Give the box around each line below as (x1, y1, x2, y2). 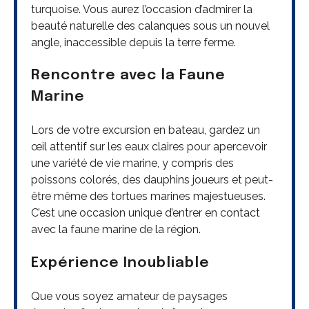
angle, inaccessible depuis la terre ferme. (31, 35, 236, 49)
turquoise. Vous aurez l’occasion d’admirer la (31, 2, 252, 16)
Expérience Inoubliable (31, 255, 210, 270)
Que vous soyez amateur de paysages (31, 289, 228, 303)
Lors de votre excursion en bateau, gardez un (31, 123, 260, 137)
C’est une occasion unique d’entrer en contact (31, 206, 260, 220)
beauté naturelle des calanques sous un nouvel (31, 19, 270, 32)
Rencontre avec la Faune (31, 68, 226, 83)
